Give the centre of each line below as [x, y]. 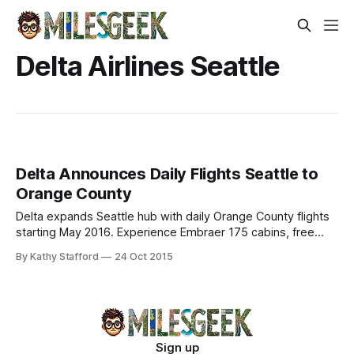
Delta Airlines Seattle [148, 66]
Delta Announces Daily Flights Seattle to [167, 174]
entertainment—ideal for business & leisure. [133, 249]
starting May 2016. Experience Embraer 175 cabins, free [165, 233]
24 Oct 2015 [144, 257]
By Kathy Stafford [58, 257]
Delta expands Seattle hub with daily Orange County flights [173, 217]
